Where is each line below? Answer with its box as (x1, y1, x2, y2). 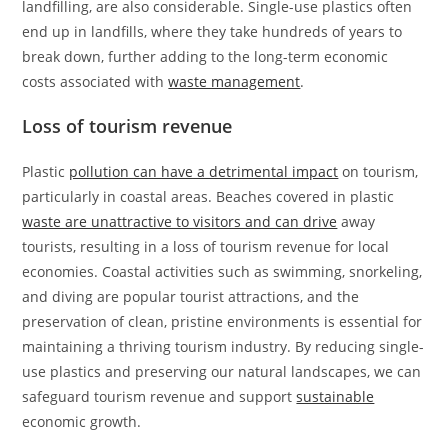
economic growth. (22, 411, 142, 431)
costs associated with (22, 71, 169, 91)
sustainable (296, 386, 375, 406)
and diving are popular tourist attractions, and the (22, 286, 360, 306)
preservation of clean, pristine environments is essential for (22, 311, 423, 331)
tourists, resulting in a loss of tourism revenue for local (22, 236, 390, 256)
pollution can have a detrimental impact (69, 161, 339, 181)
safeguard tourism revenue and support (22, 386, 297, 406)
